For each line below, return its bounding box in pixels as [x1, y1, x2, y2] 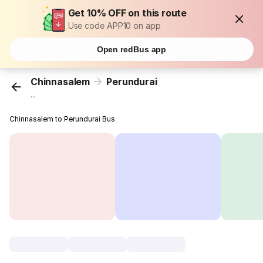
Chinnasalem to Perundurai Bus [9, 114, 116, 124]
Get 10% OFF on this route [68, 7, 187, 19]
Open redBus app [96, 45, 167, 54]
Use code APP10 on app [68, 21, 161, 31]
